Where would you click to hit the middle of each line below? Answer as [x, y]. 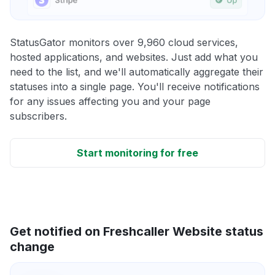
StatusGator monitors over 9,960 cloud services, [124, 42]
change [32, 246]
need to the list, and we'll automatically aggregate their [137, 72]
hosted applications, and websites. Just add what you [134, 57]
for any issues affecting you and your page [110, 101]
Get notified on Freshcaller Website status [137, 231]
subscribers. [38, 116]
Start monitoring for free [137, 153]
